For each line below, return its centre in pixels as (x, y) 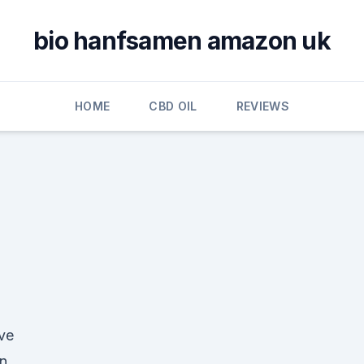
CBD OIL (173, 106)
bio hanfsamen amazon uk (182, 41)
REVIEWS (263, 106)
